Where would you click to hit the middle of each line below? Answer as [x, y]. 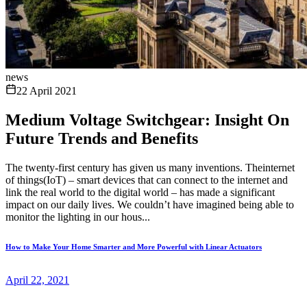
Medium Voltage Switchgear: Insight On [147, 120]
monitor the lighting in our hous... [78, 217]
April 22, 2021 [37, 280]
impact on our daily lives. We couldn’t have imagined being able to [150, 204]
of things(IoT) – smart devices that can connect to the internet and [147, 180]
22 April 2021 [47, 91]
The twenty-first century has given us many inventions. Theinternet [150, 167]
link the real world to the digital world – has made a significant [140, 192]
